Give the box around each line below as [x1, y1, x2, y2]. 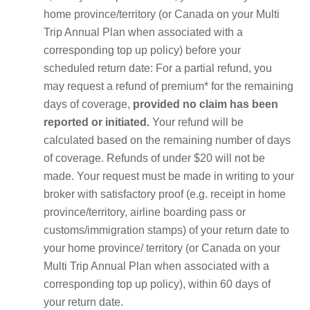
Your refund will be [149, 116, 244, 128]
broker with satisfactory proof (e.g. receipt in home [44, 188, 286, 200]
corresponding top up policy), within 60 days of [44, 277, 271, 290]
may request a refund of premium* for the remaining [44, 80, 293, 92]
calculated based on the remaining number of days [44, 134, 291, 146]
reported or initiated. [44, 116, 149, 128]
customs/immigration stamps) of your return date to [44, 224, 289, 236]
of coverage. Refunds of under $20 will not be [44, 152, 265, 164]
